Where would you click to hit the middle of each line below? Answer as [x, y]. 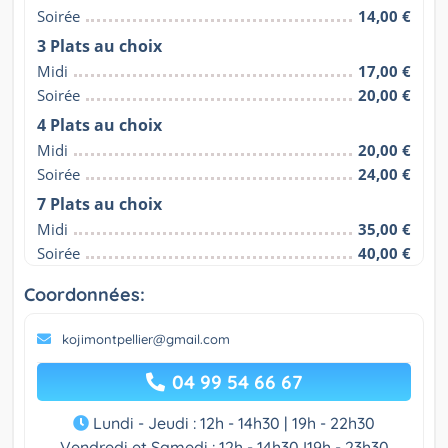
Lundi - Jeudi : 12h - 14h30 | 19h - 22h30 [232, 423]
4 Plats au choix [99, 125]
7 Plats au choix [99, 204]
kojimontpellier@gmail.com [146, 339]
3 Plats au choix [99, 46]
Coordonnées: [84, 295]
